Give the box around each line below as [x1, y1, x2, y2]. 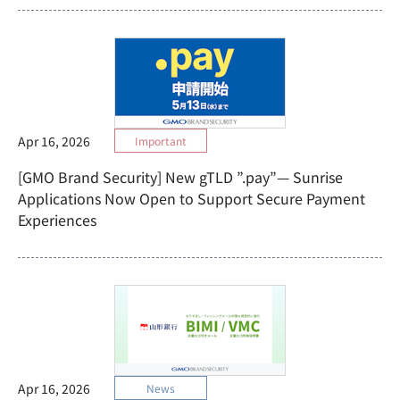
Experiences [18, 209, 96, 230]
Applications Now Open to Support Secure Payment [18, 187, 365, 209]
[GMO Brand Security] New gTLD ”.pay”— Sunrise [18, 166, 343, 187]
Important [134, 133, 187, 148]
